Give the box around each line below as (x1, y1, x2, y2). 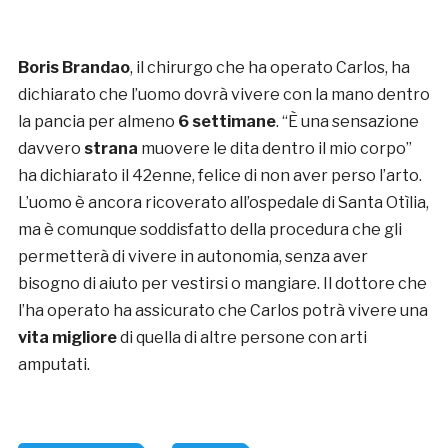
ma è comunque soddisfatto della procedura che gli (17, 220, 402, 240)
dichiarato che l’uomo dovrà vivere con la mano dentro (17, 85, 430, 105)
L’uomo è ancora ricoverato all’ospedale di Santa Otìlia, (17, 193, 429, 213)
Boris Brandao (17, 58, 130, 78)
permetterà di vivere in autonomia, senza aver (17, 247, 368, 267)
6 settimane (177, 112, 276, 132)
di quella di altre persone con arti (116, 328, 367, 348)
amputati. (17, 355, 90, 375)
